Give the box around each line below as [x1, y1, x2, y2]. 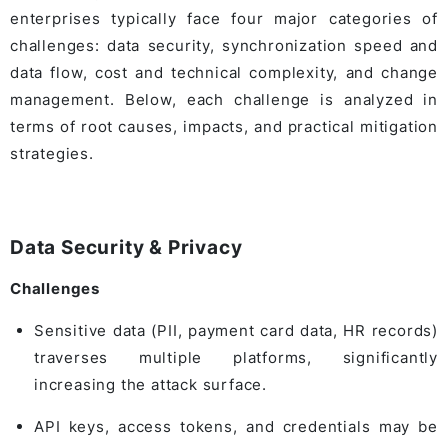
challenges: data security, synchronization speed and [10, 35, 438, 55]
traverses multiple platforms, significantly [34, 347, 438, 367]
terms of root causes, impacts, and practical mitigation [10, 116, 438, 136]
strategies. [10, 143, 94, 163]
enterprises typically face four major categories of [10, 8, 438, 28]
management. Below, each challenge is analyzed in [10, 89, 438, 109]
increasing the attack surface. [34, 374, 268, 394]
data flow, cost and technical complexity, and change [10, 62, 438, 82]
